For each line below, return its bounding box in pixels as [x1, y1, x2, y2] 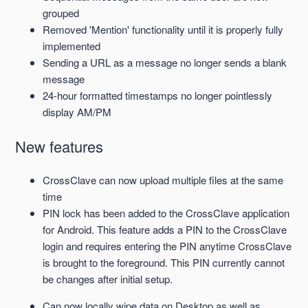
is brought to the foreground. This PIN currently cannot [43, 255, 285, 270]
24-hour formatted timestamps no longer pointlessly [43, 88, 273, 103]
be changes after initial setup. [43, 272, 173, 287]
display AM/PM [43, 104, 112, 120]
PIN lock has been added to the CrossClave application [43, 206, 290, 221]
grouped [43, 5, 80, 21]
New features [15, 135, 104, 157]
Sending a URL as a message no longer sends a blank [43, 55, 287, 70]
